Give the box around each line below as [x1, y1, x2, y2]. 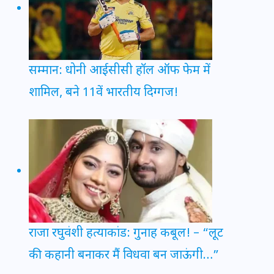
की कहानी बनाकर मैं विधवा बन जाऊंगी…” [29, 248, 219, 264]
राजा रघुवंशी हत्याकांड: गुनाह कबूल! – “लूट [29, 226, 223, 242]
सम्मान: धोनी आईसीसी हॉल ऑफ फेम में [29, 63, 210, 80]
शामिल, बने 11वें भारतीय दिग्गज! [29, 85, 178, 102]
